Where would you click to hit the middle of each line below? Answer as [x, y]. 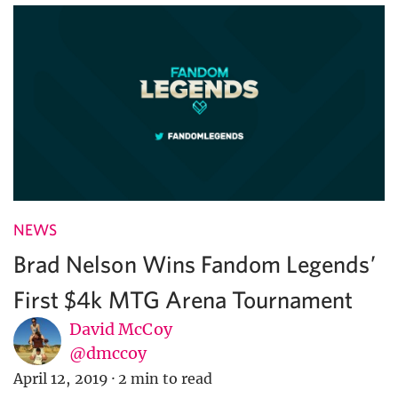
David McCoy [121, 330]
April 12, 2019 [61, 379]
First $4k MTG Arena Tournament [183, 299]
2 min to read [165, 379]
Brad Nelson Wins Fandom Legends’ [195, 264]
